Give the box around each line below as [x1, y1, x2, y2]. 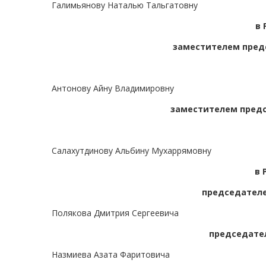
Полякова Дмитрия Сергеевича [52, 207, 179, 219]
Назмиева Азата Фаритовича [52, 249, 170, 261]
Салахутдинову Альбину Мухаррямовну [52, 145, 211, 157]
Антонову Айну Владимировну [52, 83, 174, 94]
